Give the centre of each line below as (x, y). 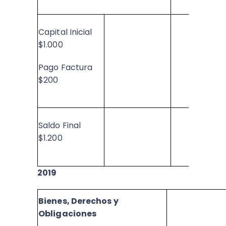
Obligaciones (68, 214)
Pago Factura (66, 67)
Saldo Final (60, 125)
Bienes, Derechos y (78, 201)
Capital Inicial (65, 32)
